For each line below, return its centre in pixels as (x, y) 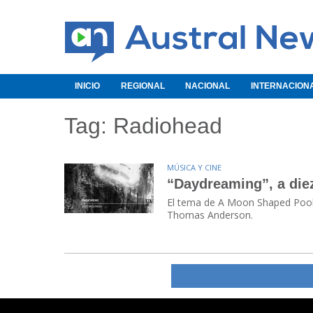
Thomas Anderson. (210, 215)
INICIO (87, 86)
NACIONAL (208, 86)
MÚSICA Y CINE (195, 168)
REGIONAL (143, 86)
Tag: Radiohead (143, 126)
